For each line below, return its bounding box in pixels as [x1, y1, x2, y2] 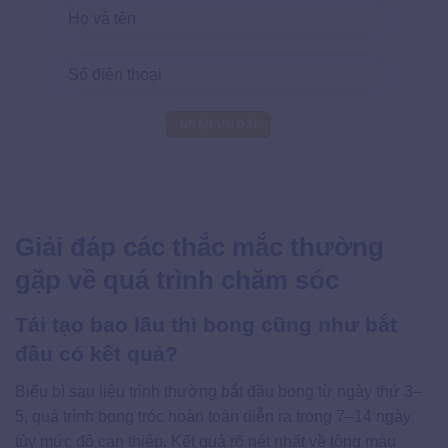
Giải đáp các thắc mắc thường [15, 232, 384, 263]
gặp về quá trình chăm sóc [15, 265, 339, 296]
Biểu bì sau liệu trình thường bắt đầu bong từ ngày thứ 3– [15, 382, 422, 400]
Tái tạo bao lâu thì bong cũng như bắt [15, 313, 397, 337]
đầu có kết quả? [15, 342, 178, 366]
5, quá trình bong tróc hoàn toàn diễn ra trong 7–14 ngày [15, 407, 411, 425]
